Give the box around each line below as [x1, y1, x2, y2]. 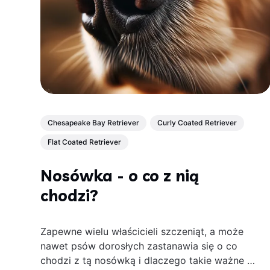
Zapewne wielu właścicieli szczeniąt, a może [40, 225, 244, 237]
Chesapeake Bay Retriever [48, 118, 140, 128]
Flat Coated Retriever [48, 137, 122, 147]
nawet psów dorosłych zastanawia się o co [40, 239, 238, 252]
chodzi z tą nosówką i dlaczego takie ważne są [40, 254, 258, 266]
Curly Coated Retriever [157, 118, 237, 128]
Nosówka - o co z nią [40, 165, 199, 186]
